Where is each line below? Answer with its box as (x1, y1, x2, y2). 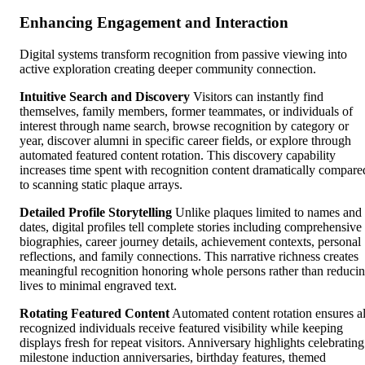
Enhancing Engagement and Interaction (20, 14, 288, 32)
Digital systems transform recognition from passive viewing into (20, 47, 347, 62)
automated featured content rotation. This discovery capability (20, 148, 336, 163)
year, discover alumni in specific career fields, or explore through (20, 134, 351, 148)
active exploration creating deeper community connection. (20, 62, 316, 77)
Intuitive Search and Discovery (20, 90, 190, 104)
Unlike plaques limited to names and (172, 205, 362, 220)
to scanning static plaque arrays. (20, 178, 182, 192)
